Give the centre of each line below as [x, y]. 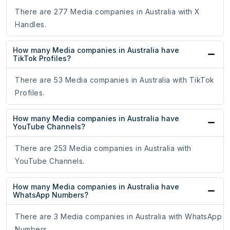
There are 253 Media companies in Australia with [103, 148]
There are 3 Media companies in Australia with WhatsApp [118, 217]
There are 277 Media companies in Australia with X [108, 12]
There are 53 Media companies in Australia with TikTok [115, 80]
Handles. [31, 25]
